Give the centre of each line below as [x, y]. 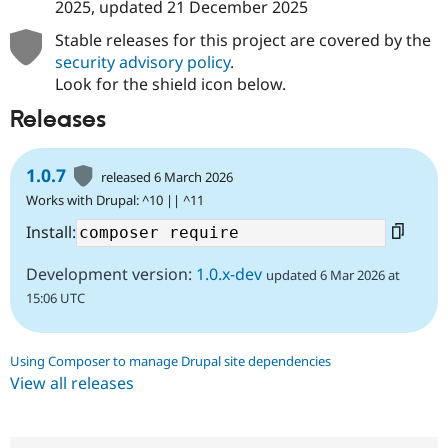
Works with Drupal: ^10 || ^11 [115, 199]
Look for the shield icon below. [170, 84]
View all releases [72, 382]
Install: [51, 231]
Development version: [111, 273]
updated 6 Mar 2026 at [333, 274]
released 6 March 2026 [167, 176]
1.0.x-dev [229, 273]
